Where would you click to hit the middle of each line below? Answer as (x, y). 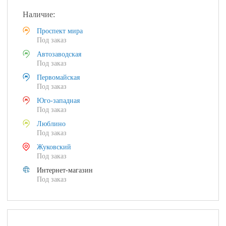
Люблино (51, 124)
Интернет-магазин (65, 170)
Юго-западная (59, 101)
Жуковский (54, 147)
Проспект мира (60, 31)
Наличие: (39, 14)
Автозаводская (59, 54)
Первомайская (59, 77)
